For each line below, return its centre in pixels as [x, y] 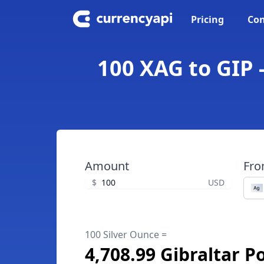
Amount [107, 166]
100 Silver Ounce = [126, 235]
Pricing [207, 19]
